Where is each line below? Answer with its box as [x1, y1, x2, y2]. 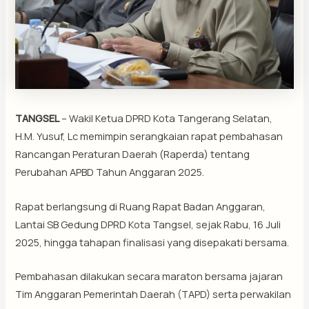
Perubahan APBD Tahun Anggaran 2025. [15, 165, 205, 179]
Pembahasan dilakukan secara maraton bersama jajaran [15, 268, 283, 283]
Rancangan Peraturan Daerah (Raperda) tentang [15, 147, 250, 161]
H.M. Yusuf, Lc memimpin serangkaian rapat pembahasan [15, 129, 283, 143]
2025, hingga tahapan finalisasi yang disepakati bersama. [15, 235, 290, 249]
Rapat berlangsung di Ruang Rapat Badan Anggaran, [15, 199, 266, 213]
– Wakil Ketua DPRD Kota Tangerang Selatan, [59, 111, 273, 126]
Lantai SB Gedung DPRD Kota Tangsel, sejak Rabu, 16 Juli [15, 217, 281, 231]
